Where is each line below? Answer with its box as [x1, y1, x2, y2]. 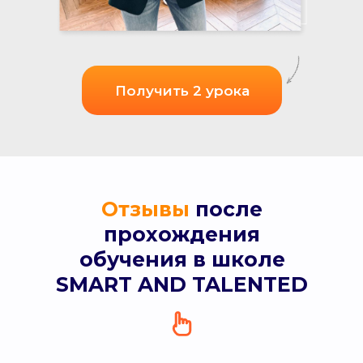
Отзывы [101, 197, 190, 222]
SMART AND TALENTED [56, 272, 308, 297]
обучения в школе [79, 247, 285, 272]
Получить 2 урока [114, 82, 250, 99]
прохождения [104, 222, 260, 247]
